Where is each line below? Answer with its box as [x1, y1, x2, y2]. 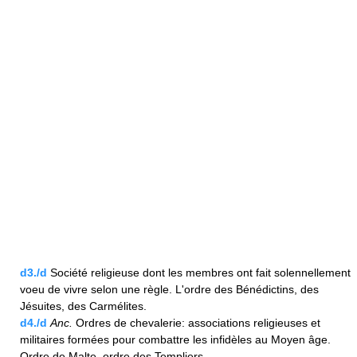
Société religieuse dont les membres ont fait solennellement [47, 266, 351, 280]
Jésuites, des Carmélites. [20, 300, 147, 313]
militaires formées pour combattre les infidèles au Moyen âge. [20, 333, 331, 347]
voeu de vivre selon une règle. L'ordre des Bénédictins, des [20, 283, 319, 296]
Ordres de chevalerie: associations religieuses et [73, 316, 320, 330]
